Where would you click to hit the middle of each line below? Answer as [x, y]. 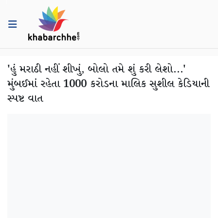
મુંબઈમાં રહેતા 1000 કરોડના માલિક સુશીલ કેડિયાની [108, 84]
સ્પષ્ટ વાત [25, 99]
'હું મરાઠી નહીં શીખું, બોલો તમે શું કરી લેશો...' [97, 70]
